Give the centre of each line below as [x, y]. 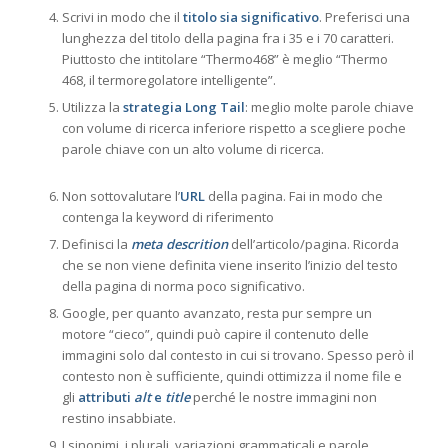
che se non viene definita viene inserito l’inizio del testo [229, 265]
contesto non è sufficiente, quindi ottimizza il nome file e [231, 376]
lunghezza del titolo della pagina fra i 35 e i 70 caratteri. [227, 38]
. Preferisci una [364, 17]
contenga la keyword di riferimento [167, 217]
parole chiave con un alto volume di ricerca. [192, 149]
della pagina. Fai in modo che [293, 196]
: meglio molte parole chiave [329, 107]
